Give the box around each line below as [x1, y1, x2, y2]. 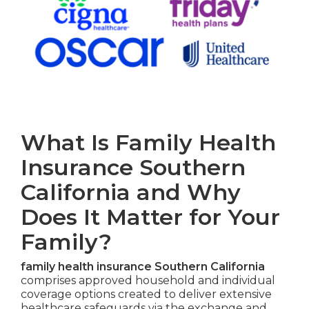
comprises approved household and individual [20, 274, 275, 288]
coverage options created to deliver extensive [20, 288, 272, 301]
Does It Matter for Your [20, 203, 280, 231]
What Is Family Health [20, 129, 276, 157]
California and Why [20, 179, 241, 206]
